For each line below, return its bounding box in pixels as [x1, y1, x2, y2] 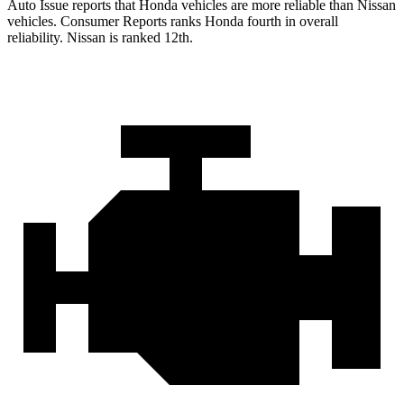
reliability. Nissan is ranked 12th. [7, 29, 193, 45]
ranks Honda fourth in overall [167, 13, 338, 29]
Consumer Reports [60, 13, 167, 29]
